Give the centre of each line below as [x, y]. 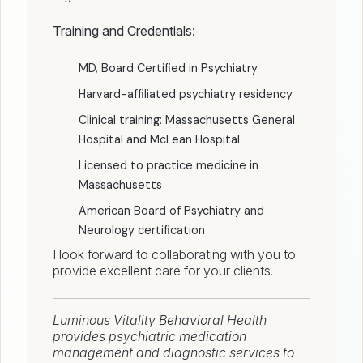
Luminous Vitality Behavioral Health [160, 320]
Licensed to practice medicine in [169, 166]
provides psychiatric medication [149, 337]
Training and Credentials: [124, 31]
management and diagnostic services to [173, 353]
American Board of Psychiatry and [171, 211]
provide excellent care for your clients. [163, 271]
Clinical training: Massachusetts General [187, 120]
